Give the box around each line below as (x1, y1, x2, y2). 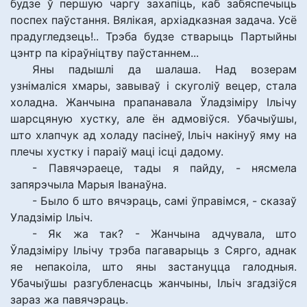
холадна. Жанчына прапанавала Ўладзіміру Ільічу (10, 95, 297, 109)
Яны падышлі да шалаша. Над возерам (32, 62, 297, 76)
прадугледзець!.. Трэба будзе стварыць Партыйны (10, 29, 297, 43)
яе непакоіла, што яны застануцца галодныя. (10, 260, 297, 273)
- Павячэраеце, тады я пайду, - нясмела (32, 161, 297, 175)
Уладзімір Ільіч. (10, 210, 93, 224)
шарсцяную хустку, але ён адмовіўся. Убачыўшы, (10, 112, 297, 125)
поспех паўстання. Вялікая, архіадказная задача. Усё (10, 13, 297, 27)
